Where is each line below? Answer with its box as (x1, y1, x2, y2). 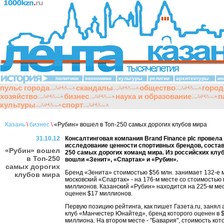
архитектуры (176, 75, 209, 81)
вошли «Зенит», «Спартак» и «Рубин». (65, 156, 178, 163)
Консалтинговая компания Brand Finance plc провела (65, 135, 222, 142)
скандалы (76, 83, 113, 92)
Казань (5, 121, 25, 128)
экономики (85, 75, 111, 81)
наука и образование (115, 92, 191, 100)
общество (139, 83, 175, 92)
